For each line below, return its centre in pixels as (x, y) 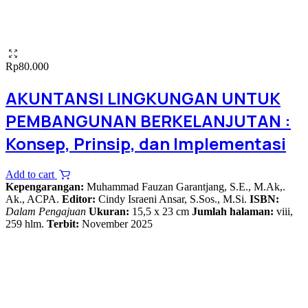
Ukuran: (109, 211)
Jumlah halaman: (233, 211)
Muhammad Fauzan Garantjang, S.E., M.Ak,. (186, 186)
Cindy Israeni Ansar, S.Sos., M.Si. (173, 199)
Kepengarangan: (46, 186)
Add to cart (31, 174)
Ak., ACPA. (34, 199)
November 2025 (116, 223)
